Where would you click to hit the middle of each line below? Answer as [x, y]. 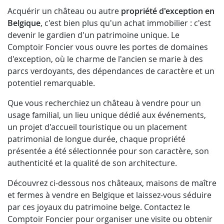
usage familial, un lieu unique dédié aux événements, [107, 115]
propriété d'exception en [168, 11]
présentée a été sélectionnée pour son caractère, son [108, 151]
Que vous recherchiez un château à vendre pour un [104, 103]
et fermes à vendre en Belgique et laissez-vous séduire [109, 195]
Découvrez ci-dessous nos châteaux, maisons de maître [112, 183]
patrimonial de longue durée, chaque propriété [96, 139]
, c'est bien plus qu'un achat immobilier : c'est [126, 23]
